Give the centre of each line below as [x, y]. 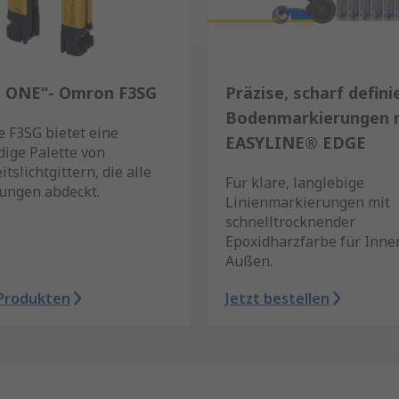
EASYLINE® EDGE [296, 142]
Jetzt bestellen [277, 298]
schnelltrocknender [290, 222]
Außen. [249, 261]
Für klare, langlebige [295, 183]
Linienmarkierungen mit [308, 202]
